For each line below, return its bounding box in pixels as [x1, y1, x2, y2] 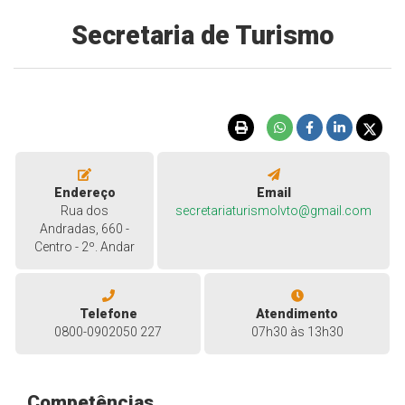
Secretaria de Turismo [71, 20, 334, 51]
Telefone [79, 306, 137, 322]
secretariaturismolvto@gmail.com [175, 203, 372, 219]
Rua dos [61, 203, 108, 219]
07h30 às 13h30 [250, 325, 344, 340]
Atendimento [256, 306, 338, 322]
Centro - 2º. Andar [34, 240, 135, 255]
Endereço [53, 185, 116, 201]
